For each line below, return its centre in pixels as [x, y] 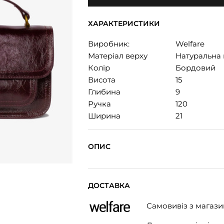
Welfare [190, 44]
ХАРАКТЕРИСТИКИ [124, 23]
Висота [102, 80]
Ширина [104, 116]
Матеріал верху [118, 56]
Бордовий [195, 68]
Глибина [104, 92]
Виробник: [109, 44]
